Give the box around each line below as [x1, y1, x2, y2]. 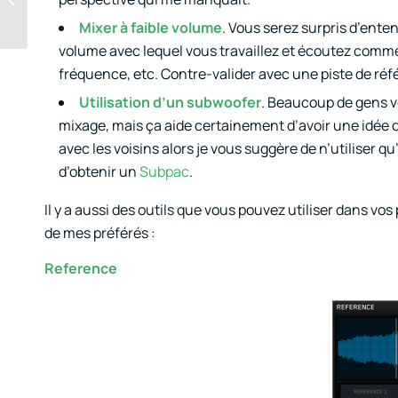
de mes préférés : [44, 222, 155, 243]
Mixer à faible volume [79, 18, 222, 38]
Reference [44, 258, 117, 278]
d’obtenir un [59, 162, 139, 182]
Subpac [139, 162, 189, 182]
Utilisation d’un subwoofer [79, 92, 261, 113]
